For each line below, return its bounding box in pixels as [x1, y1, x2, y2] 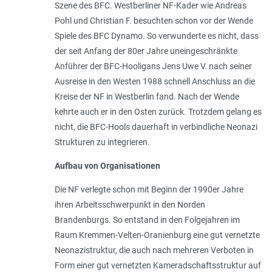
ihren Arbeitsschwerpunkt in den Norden [54, 199, 205, 209]
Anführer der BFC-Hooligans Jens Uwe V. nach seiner [54, 61, 252, 71]
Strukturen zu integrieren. [54, 137, 150, 147]
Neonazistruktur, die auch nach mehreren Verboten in [54, 245, 254, 255]
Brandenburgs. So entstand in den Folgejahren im [54, 214, 240, 225]
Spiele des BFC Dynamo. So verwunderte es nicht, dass [54, 30, 259, 41]
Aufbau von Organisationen [54, 160, 160, 171]
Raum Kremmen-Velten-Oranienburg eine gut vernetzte [54, 229, 260, 240]
